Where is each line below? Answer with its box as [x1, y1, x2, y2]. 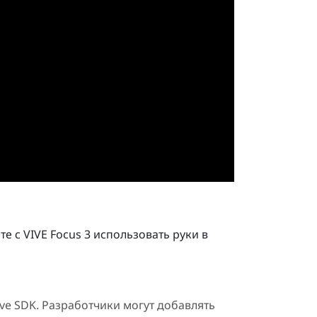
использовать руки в [90, 226, 208, 243]
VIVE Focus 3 [23, 226, 91, 243]
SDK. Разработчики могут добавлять [11, 297, 215, 313]
